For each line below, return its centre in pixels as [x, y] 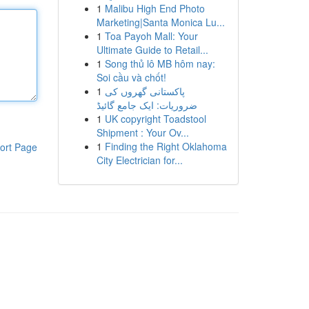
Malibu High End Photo [154, 8]
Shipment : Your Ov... [142, 132]
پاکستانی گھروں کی [144, 91]
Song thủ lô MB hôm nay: [160, 63]
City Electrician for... [139, 160]
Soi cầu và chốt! [131, 77]
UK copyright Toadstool [155, 119]
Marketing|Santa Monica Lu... [160, 22]
